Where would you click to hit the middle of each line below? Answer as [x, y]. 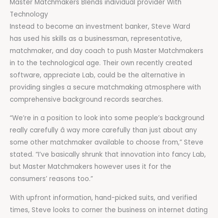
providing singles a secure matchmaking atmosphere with [105, 87]
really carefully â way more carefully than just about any [103, 130]
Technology [29, 14]
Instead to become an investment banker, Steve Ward [100, 26]
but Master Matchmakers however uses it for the [91, 167]
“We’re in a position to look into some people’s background [107, 118]
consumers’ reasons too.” [51, 179]
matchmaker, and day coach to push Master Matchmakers [107, 51]
